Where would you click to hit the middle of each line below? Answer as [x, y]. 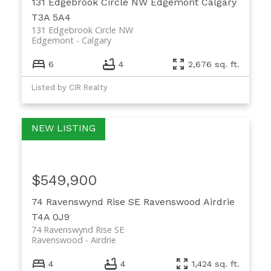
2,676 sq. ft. [214, 64]
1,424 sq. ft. [216, 263]
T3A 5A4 [51, 17]
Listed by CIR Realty [69, 88]
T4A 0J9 [50, 217]
